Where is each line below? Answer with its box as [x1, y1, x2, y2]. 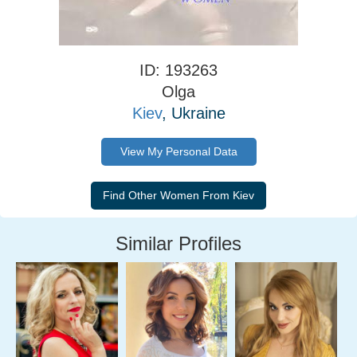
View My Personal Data [120, 145, 237, 158]
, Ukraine [161, 104, 226, 122]
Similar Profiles [116, 233, 241, 254]
